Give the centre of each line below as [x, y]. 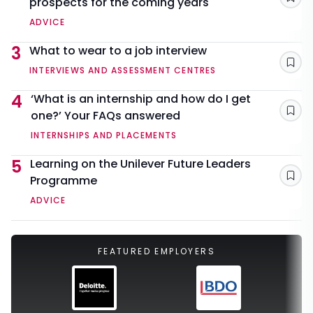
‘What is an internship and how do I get [141, 99]
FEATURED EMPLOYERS [156, 252]
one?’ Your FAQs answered [105, 116]
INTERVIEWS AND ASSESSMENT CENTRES [123, 71]
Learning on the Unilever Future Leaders [140, 164]
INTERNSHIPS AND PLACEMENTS [104, 136]
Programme [64, 181]
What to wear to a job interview [118, 51]
